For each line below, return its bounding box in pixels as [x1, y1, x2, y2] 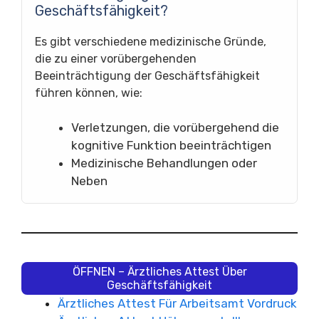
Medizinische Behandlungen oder [71, 156, 257, 170]
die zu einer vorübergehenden [35, 52, 197, 66]
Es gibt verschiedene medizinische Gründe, [35, 35, 266, 48]
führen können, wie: [35, 86, 142, 100]
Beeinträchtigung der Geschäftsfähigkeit [35, 69, 260, 83]
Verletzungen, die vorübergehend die [71, 120, 279, 135]
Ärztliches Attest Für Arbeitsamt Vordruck [58, 296, 297, 310]
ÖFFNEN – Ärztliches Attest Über [72, 265, 247, 278]
